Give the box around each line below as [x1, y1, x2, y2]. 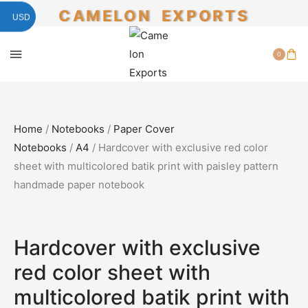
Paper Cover [113, 122, 175, 135]
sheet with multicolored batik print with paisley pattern [14, 159, 278, 173]
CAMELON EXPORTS [58, 7, 250, 25]
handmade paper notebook [14, 178, 144, 191]
